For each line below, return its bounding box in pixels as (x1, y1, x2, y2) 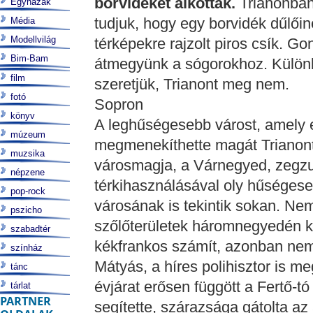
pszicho (10, 205, 42, 215)
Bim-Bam (10, 53, 48, 64)
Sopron (94, 96, 143, 113)
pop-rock (10, 186, 45, 196)
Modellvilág (10, 34, 56, 45)
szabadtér (10, 224, 50, 234)
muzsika (10, 148, 45, 159)
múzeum (10, 129, 45, 140)
